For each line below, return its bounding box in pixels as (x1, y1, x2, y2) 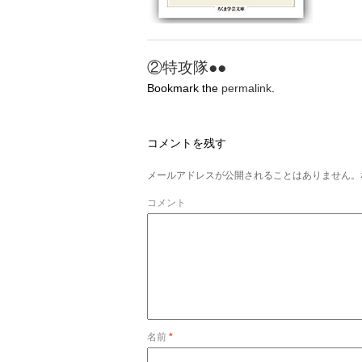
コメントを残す (147, 137, 226, 149)
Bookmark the (147, 82, 221, 95)
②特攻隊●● (147, 59, 226, 76)
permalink (221, 82, 271, 95)
